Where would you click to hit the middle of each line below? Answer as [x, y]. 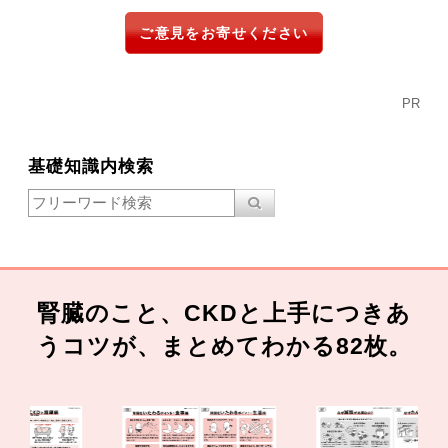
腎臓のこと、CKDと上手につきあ [224, 314]
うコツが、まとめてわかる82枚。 [224, 347]
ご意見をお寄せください [224, 32]
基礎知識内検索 [91, 165]
